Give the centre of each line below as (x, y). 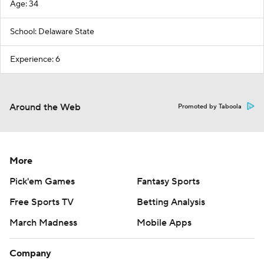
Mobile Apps (164, 222)
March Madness (43, 222)
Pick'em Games (42, 181)
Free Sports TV (42, 202)
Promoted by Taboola (210, 106)
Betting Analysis (171, 202)
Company (30, 253)
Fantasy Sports (168, 181)
